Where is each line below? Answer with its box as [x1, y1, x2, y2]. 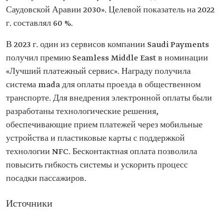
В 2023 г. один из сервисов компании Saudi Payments [6, 40, 209, 50]
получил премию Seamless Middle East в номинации [6, 53, 208, 63]
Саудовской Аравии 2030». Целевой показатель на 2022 [6, 5, 215, 15]
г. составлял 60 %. [6, 18, 73, 29]
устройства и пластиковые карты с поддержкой [6, 133, 185, 144]
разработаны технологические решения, [6, 107, 159, 117]
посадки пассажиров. [6, 173, 86, 184]
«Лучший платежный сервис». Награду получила [6, 66, 191, 77]
